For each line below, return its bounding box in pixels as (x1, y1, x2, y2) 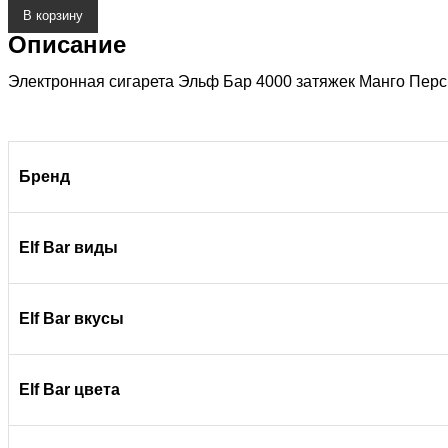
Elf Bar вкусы (19, 310, 124, 327)
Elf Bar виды (19, 239, 118, 256)
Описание (8, 31, 126, 58)
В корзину (23, 8, 83, 23)
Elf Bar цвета (19, 381, 120, 398)
